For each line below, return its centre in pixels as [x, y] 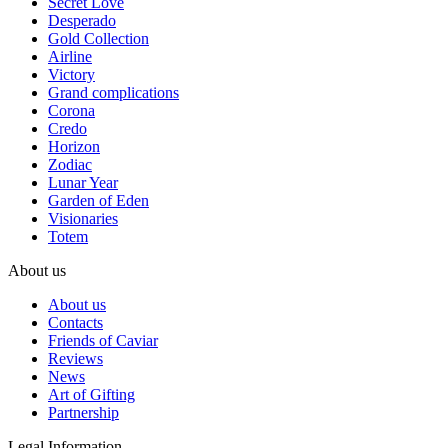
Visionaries [83, 218]
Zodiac [70, 164]
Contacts [75, 322]
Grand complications [113, 92]
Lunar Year [83, 182]
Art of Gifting [91, 394]
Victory [71, 74]
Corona [71, 110]
